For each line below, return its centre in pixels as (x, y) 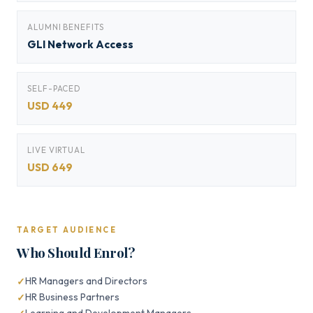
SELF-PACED (54, 88)
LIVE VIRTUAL (57, 150)
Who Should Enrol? (76, 252)
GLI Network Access (80, 44)
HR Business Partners (72, 297)
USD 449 (50, 106)
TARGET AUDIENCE (67, 230)
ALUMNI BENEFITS (66, 27)
